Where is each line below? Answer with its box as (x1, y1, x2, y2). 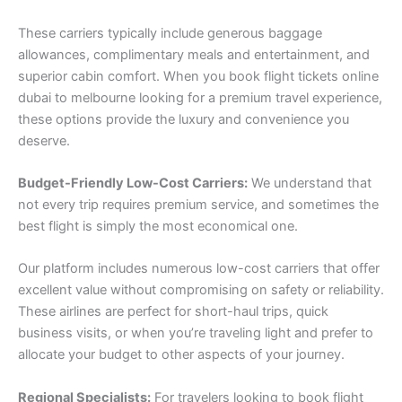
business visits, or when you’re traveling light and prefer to (18, 325, 373, 342)
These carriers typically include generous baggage (18, 24, 322, 41)
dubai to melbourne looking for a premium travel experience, (18, 89, 382, 106)
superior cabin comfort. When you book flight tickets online (18, 67, 379, 84)
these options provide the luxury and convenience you (18, 110, 349, 127)
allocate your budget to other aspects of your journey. (18, 346, 345, 363)
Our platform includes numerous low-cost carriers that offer (18, 260, 380, 277)
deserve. (18, 132, 70, 149)
